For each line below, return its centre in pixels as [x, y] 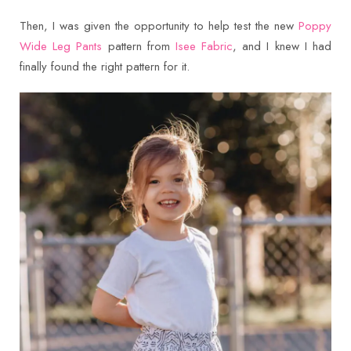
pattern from [139, 46]
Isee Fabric [204, 46]
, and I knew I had [282, 46]
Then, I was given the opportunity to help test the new [159, 26]
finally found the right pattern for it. [105, 67]
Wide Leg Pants [61, 46]
